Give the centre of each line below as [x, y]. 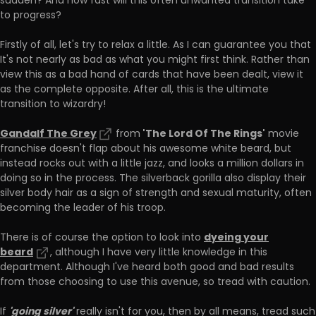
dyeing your [236, 238]
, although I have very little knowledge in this [159, 253]
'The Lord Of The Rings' [203, 134]
